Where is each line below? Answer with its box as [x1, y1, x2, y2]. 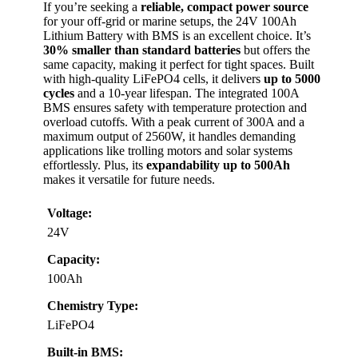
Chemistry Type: [47, 299, 138, 313]
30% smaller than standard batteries [43, 43, 241, 58]
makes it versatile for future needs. [43, 173, 215, 187]
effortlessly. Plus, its [43, 158, 146, 173]
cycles [43, 86, 74, 101]
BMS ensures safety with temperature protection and [43, 101, 307, 115]
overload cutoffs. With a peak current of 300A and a [43, 115, 304, 129]
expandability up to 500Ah [146, 158, 290, 173]
